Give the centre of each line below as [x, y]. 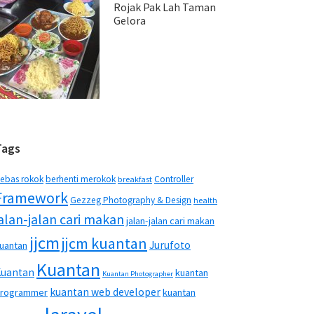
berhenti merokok [81, 179]
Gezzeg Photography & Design [131, 200]
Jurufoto [170, 245]
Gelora [130, 20]
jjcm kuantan [104, 243]
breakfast [135, 179]
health [205, 200]
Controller [174, 179]
